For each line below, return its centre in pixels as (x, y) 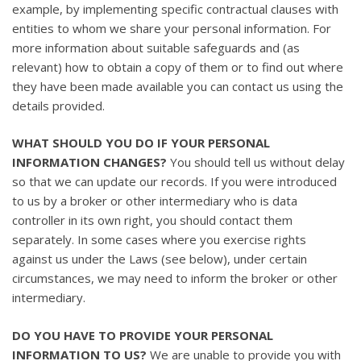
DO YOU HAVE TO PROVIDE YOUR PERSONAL (143, 335)
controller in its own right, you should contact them (152, 220)
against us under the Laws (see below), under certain (160, 259)
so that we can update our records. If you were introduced (174, 182)
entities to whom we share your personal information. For (172, 28)
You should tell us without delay (256, 162)
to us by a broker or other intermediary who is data (155, 201)
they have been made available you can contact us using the (178, 86)
